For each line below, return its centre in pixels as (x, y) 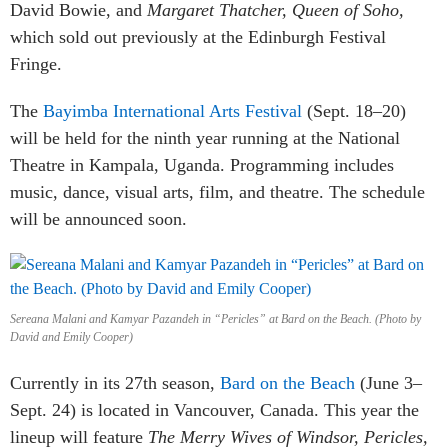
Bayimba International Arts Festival (172, 110)
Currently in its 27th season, (115, 382)
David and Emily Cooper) (71, 336)
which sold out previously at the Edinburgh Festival (198, 36)
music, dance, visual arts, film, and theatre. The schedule (217, 191)
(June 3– (388, 382)
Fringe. (36, 63)
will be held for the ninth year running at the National (205, 137)
